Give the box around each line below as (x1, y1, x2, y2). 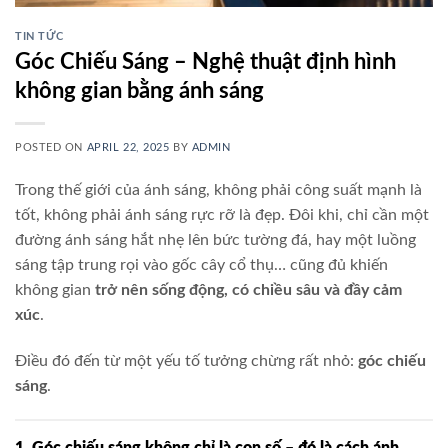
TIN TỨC (15, 31, 64, 43)
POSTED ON (15, 141, 87, 153)
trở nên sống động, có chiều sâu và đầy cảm (95, 281, 402, 298)
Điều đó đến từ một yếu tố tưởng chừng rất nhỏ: (15, 352, 358, 369)
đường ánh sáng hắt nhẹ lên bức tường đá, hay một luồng (15, 231, 416, 248)
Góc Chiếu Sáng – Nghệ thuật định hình (15, 50, 396, 73)
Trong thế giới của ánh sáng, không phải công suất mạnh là (15, 181, 422, 198)
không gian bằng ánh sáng (15, 79, 264, 102)
